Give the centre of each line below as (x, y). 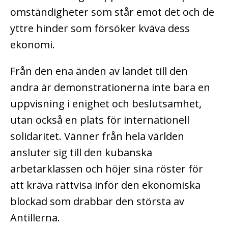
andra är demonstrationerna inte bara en (110, 87)
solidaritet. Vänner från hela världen (97, 136)
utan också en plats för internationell (100, 120)
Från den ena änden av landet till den (99, 71)
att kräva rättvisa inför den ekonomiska (105, 185)
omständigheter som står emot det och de (112, 12)
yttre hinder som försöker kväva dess (100, 28)
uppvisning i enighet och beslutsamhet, (106, 103)
